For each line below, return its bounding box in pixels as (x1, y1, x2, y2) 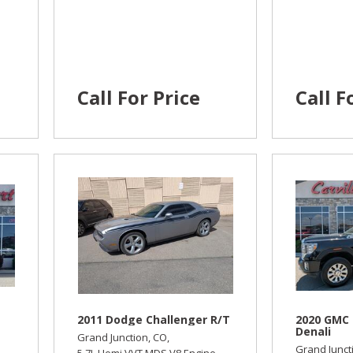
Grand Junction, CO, (77, 330, 170, 345)
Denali (295, 324, 332, 340)
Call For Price (77, 84, 201, 110)
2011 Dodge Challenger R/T (77, 312, 231, 328)
